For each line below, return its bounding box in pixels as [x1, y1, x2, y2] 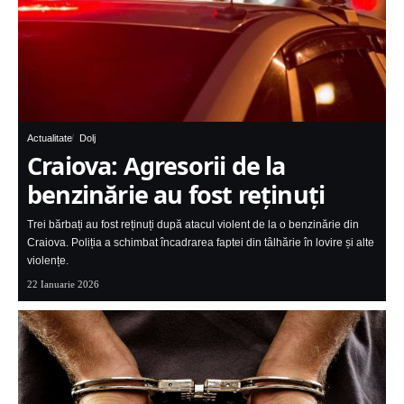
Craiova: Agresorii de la [27, 149, 286, 183]
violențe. [27, 254, 69, 268]
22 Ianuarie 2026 [27, 279, 99, 290]
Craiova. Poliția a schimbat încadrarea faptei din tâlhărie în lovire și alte [27, 236, 374, 250]
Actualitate [27, 133, 72, 144]
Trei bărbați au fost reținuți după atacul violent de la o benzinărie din [27, 218, 359, 232]
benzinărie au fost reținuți [27, 178, 326, 212]
